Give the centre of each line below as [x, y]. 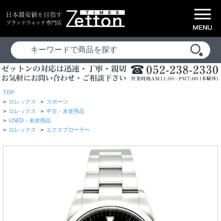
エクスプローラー [68, 130]
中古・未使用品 [66, 111]
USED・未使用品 [30, 121]
